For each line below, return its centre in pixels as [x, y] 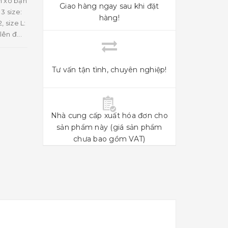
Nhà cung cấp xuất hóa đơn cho [109, 115]
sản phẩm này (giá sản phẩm [109, 127]
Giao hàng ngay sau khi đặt [109, 6]
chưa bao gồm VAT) [109, 139]
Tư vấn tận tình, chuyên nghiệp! [109, 69]
